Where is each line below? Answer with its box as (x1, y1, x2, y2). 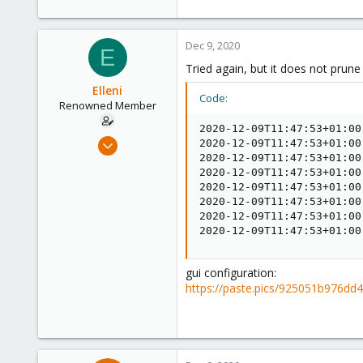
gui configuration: (186, 265, 276, 280)
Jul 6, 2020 (122, 132, 169, 147)
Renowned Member (58, 98, 156, 113)
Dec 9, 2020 (186, 38, 240, 53)
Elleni (92, 83, 122, 98)
